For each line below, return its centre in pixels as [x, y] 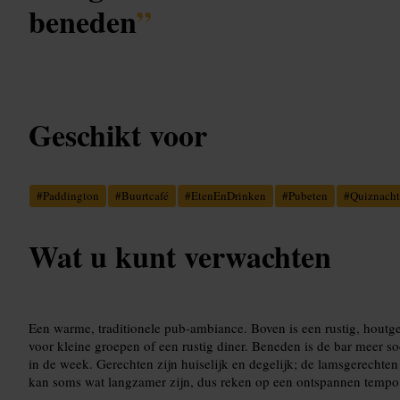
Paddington [71, 195]
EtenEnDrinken [229, 195]
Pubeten [308, 195]
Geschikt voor [118, 134]
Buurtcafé [145, 195]
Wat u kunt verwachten [180, 256]
